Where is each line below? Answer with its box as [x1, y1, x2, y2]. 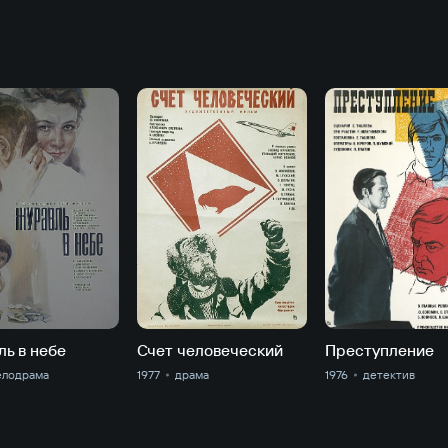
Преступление [325, 340, 435, 361]
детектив [363, 367, 416, 383]
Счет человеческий [137, 340, 284, 361]
